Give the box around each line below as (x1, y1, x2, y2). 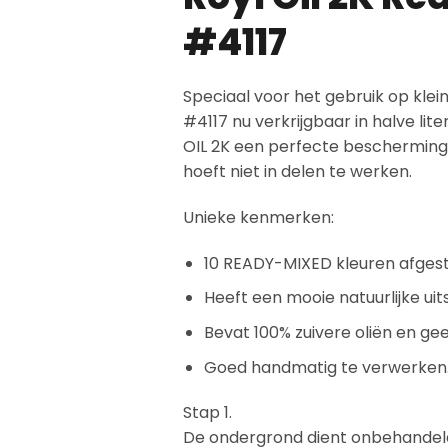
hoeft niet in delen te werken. (183, 160, 412, 184)
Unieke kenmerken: (183, 205, 334, 229)
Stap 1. (183, 401, 232, 425)
